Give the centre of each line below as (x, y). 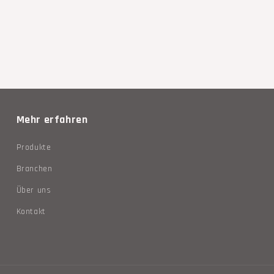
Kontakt (31, 212)
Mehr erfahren (52, 120)
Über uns (34, 190)
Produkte (34, 147)
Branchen (34, 169)
